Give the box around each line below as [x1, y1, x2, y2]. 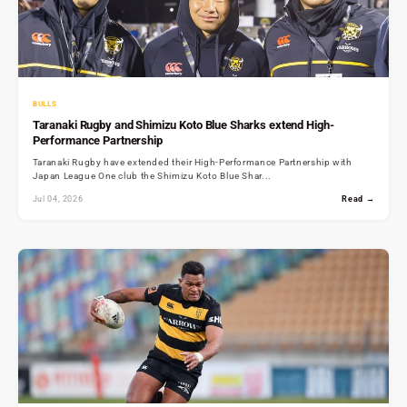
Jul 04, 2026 [32, 194, 84, 203]
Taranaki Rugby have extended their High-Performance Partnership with [32, 157, 352, 168]
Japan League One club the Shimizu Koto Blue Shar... [32, 171, 272, 182]
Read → [342, 194, 375, 203]
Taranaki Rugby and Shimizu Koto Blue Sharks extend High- [32, 118, 334, 133]
